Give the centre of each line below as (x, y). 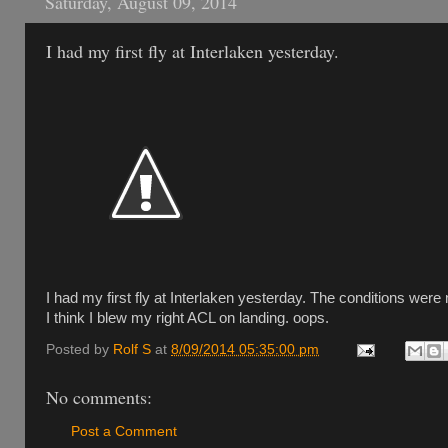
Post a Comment (124, 431)
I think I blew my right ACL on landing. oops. (187, 317)
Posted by (79, 350)
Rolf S (132, 350)
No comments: (99, 397)
